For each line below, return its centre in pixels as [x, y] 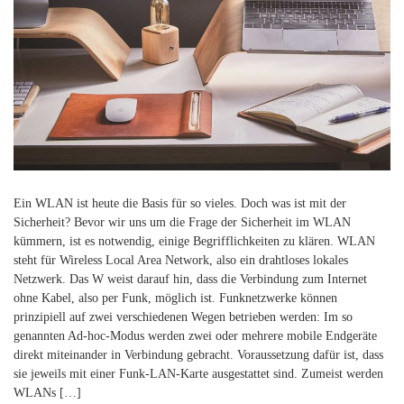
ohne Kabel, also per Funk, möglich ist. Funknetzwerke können [175, 298]
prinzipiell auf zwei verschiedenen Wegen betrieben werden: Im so [183, 317]
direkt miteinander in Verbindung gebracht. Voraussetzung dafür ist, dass [198, 354]
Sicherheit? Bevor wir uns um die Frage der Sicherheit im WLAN [182, 222]
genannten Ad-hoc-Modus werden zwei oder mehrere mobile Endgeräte [195, 335]
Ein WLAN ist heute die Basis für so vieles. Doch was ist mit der [180, 203]
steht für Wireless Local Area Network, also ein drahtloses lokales [181, 260]
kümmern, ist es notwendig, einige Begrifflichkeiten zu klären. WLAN [194, 241]
